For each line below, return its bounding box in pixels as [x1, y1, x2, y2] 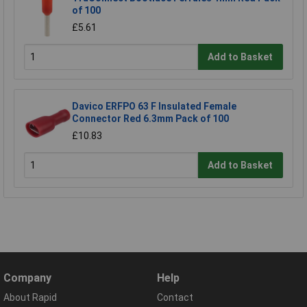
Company [3, 271, 51, 285]
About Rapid [3, 292, 57, 304]
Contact [157, 292, 193, 304]
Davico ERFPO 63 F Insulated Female [72, 101, 236, 112]
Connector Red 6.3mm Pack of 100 [72, 113, 229, 125]
